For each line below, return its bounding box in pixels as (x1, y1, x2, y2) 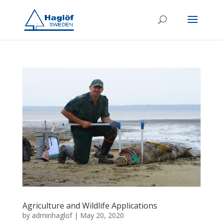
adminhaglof (31, 210, 72, 220)
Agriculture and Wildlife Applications (22, 200, 157, 211)
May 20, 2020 (80, 210, 124, 220)
